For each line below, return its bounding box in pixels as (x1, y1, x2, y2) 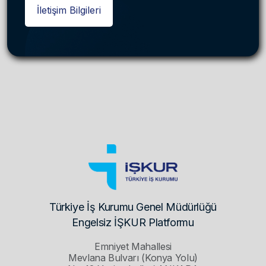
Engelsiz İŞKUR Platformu (72, 216, 194, 229)
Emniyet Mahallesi (94, 240, 172, 253)
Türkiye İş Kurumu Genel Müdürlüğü (49, 201, 217, 214)
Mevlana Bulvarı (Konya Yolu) (68, 252, 198, 264)
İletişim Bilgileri (37, 4, 101, 16)
